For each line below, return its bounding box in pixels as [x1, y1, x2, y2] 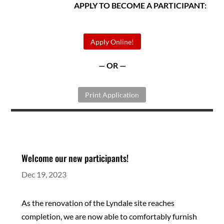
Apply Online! [90, 37, 134, 46]
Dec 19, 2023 [21, 169, 66, 179]
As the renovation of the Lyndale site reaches [21, 198, 174, 208]
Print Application [85, 90, 139, 99]
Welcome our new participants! [21, 151, 128, 165]
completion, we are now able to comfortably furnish [21, 211, 197, 221]
